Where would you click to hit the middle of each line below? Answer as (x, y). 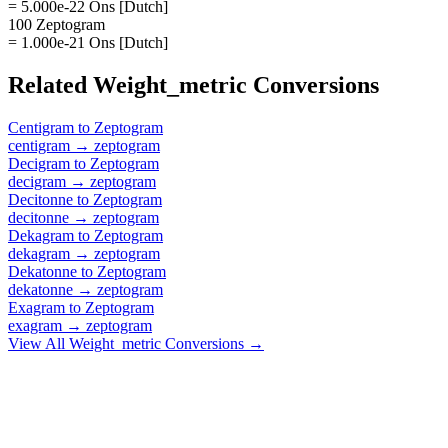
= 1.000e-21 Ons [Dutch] (88, 42)
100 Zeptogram (56, 24)
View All (38, 343)
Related (50, 84)
